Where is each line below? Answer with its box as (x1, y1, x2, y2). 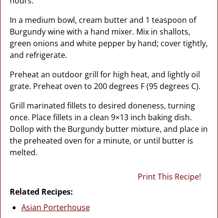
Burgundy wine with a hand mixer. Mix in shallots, (9, 26, 190, 37)
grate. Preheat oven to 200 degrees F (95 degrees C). (9, 81, 200, 91)
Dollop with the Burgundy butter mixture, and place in (9, 124, 208, 134)
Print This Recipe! (138, 171, 201, 182)
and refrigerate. (9, 50, 67, 60)
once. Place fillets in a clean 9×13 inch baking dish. (9, 112, 192, 123)
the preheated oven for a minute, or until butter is (9, 135, 193, 146)
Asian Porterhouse (21, 202, 90, 213)
